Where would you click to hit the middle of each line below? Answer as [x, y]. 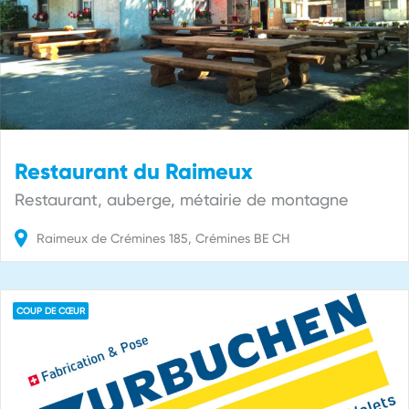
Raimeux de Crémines [101, 239]
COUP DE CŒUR [51, 311]
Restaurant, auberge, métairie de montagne [182, 200]
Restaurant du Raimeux [134, 172]
